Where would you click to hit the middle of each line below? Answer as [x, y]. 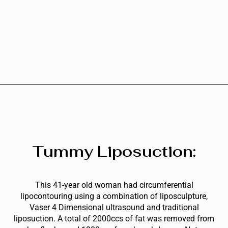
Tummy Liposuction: [114, 152]
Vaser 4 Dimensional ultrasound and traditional [114, 208]
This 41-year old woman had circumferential [114, 185]
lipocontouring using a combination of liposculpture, [114, 196]
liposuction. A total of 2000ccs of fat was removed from [114, 219]
